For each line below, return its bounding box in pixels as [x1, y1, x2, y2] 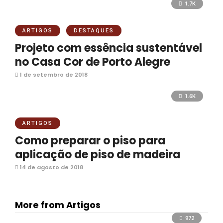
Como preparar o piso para [15, 133, 165, 148]
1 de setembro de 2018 [18, 71, 88, 79]
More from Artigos [15, 199, 101, 211]
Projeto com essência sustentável [15, 40, 202, 56]
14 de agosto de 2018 [18, 163, 83, 171]
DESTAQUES [74, 27, 114, 34]
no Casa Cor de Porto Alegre [15, 54, 170, 70]
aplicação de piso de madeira [15, 147, 180, 162]
